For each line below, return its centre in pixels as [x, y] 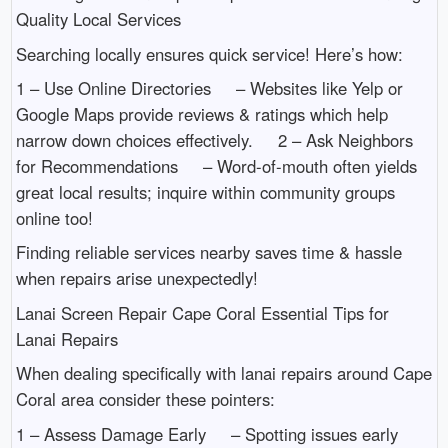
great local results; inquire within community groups [205, 191]
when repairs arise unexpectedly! [136, 278]
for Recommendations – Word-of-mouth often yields [216, 165]
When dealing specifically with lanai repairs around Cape [223, 373]
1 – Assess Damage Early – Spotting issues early [206, 433]
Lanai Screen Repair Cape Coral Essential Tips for [202, 312]
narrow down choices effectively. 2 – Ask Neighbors [214, 139]
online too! [54, 217]
